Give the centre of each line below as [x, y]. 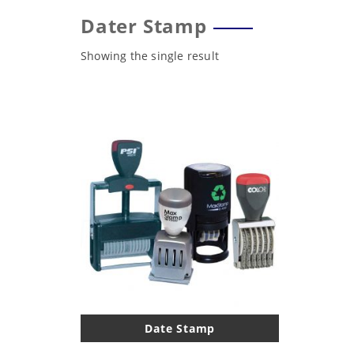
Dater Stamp [144, 26]
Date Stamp [180, 329]
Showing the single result [150, 56]
